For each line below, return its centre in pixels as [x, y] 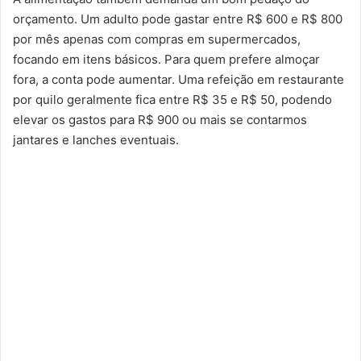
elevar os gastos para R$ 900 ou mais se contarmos [160, 120]
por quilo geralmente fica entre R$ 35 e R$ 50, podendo [172, 100]
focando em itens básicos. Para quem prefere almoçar [166, 59]
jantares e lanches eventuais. [96, 140]
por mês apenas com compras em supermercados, [157, 39]
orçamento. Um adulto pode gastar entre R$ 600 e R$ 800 [178, 19]
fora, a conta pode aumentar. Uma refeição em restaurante [178, 79]
